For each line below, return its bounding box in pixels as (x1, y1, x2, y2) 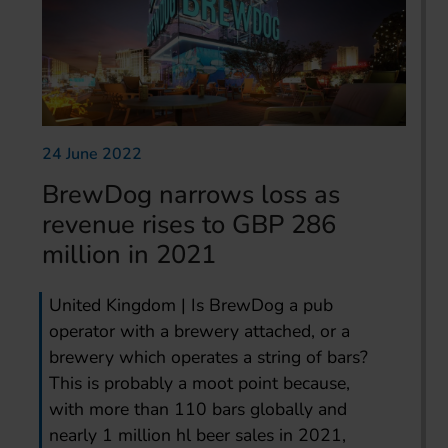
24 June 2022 (42, 142, 142, 165)
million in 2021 (42, 236, 216, 272)
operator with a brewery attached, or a (49, 318, 351, 343)
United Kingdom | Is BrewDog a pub (49, 292, 334, 317)
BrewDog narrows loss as (42, 176, 340, 212)
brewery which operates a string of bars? (49, 344, 369, 369)
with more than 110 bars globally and (49, 396, 348, 421)
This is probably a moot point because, (49, 370, 351, 395)
